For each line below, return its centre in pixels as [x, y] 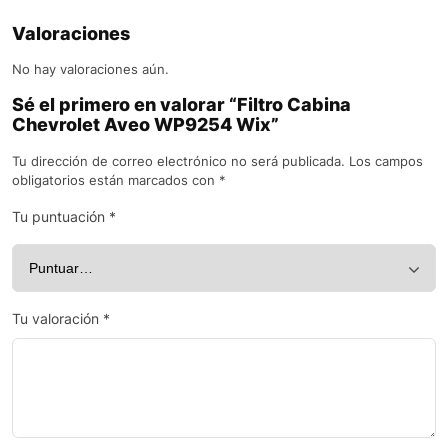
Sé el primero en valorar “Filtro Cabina [181, 105]
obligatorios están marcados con [115, 180]
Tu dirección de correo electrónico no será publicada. [178, 161]
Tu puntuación [60, 217]
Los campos [386, 161]
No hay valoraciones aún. [90, 69]
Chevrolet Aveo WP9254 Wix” [145, 125]
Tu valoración [57, 319]
